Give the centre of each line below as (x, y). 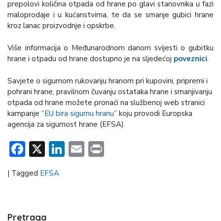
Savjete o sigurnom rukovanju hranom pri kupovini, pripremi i (108, 81)
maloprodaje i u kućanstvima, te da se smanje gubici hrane (110, 15)
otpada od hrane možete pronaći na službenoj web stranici (106, 102)
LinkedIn (94, 148)
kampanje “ (26, 113)
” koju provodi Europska (153, 113)
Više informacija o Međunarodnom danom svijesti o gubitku (110, 48)
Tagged (26, 173)
